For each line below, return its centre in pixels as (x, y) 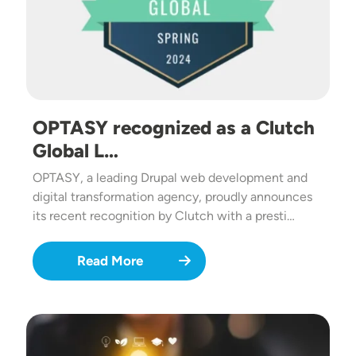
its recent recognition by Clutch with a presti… (164, 216)
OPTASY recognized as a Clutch (174, 128)
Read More (110, 261)
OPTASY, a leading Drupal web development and (170, 178)
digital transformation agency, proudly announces (172, 197)
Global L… (75, 151)
